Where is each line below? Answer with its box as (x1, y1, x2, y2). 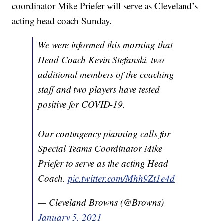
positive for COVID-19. (38, 98, 126, 110)
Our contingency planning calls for (38, 127, 171, 140)
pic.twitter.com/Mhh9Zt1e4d (68, 172, 175, 184)
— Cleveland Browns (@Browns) (38, 196, 164, 209)
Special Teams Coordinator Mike (38, 142, 163, 155)
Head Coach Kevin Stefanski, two (38, 53, 165, 66)
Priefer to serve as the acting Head (38, 157, 169, 170)
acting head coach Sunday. (12, 14, 112, 27)
